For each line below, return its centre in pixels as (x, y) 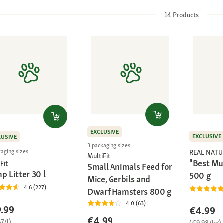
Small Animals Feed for (130, 166)
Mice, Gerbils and (119, 179)
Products (185, 15)
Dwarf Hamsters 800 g (129, 191)
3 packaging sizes (109, 145)
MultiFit (99, 156)
